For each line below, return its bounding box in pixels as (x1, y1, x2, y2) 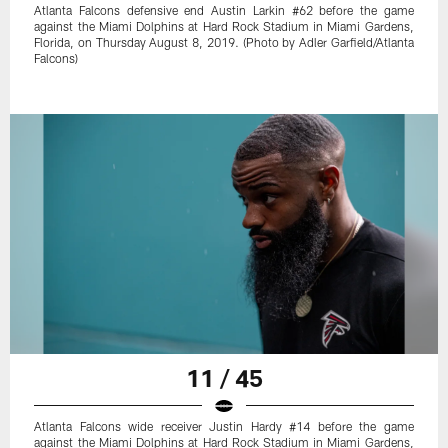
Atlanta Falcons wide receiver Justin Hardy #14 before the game (34, 418, 414, 433)
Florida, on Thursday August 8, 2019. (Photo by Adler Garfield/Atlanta (34, 34, 414, 49)
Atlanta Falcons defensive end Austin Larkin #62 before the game (34, 2, 414, 17)
